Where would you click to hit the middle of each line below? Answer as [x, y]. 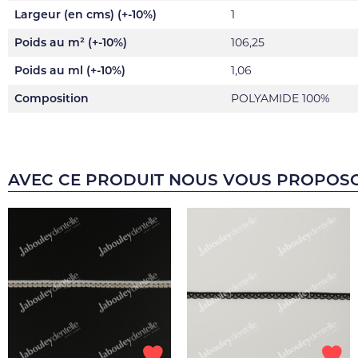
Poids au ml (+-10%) [70, 70]
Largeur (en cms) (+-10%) [86, 14]
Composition [52, 98]
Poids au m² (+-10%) [71, 42]
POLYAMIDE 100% [280, 98]
